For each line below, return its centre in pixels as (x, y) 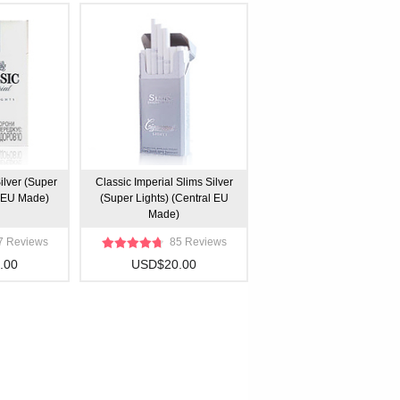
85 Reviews (198, 242)
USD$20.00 (164, 264)
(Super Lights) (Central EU (164, 198)
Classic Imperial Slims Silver (164, 182)
